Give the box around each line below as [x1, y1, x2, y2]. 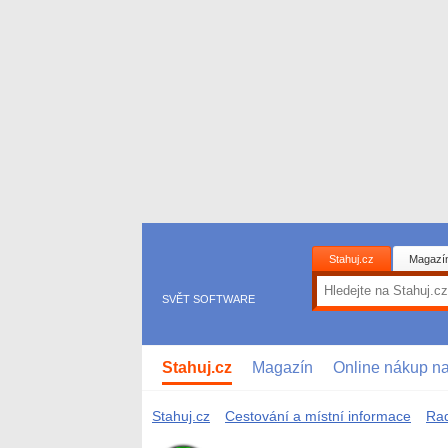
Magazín [252, 358, 313, 376]
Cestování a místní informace [225, 407, 411, 424]
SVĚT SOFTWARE [162, 292, 255, 305]
